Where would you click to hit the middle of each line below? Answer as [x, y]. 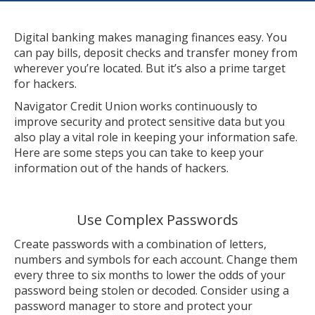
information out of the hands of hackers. [121, 168]
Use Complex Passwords [157, 220]
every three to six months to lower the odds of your [150, 275]
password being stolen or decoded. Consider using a [152, 290]
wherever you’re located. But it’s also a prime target [150, 68]
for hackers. [45, 84]
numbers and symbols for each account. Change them [156, 259]
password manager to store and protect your [133, 306]
